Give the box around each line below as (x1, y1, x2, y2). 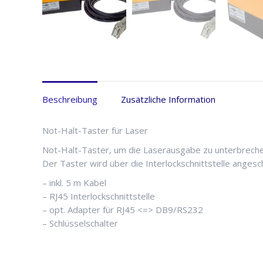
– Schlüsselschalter (42, 217, 118, 229)
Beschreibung (42, 93, 97, 105)
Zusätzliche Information (121, 93, 215, 105)
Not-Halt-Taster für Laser (42, 124, 148, 136)
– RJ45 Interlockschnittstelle (42, 190, 155, 202)
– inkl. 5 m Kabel (42, 176, 106, 188)
